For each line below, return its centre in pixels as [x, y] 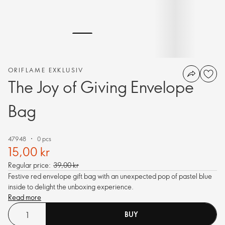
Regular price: [29, 165]
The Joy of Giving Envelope [101, 86]
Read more [25, 197]
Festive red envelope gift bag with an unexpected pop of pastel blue [110, 176]
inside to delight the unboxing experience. [71, 187]
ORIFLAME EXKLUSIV [46, 70]
